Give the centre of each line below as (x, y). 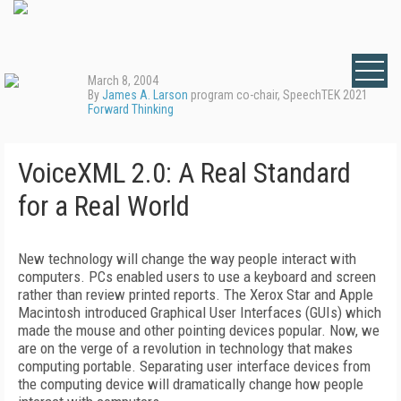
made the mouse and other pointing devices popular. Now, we (199, 330)
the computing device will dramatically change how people (191, 384)
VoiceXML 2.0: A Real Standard (184, 173)
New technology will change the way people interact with (187, 259)
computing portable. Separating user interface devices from (194, 366)
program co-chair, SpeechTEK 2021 (278, 95)
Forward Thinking (131, 109)
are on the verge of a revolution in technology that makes (185, 348)
